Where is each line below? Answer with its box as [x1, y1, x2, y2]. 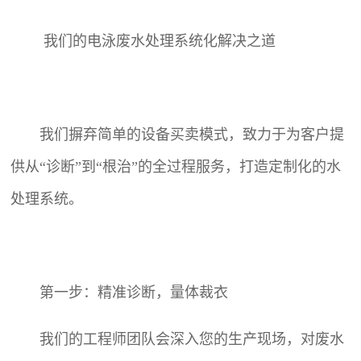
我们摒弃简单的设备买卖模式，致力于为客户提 [39, 127, 345, 143]
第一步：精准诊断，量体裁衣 [39, 284, 229, 301]
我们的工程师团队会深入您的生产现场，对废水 [39, 330, 345, 347]
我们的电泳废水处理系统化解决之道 [39, 33, 276, 50]
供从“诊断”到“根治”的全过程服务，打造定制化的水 [10, 159, 342, 176]
